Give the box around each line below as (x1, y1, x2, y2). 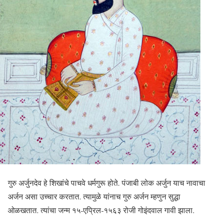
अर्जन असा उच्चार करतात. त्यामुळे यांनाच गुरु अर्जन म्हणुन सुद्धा (8, 191, 180, 201)
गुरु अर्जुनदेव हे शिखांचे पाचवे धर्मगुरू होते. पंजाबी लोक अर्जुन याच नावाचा (8, 177, 205, 188)
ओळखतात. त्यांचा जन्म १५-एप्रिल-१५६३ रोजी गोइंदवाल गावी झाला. (8, 205, 197, 215)
